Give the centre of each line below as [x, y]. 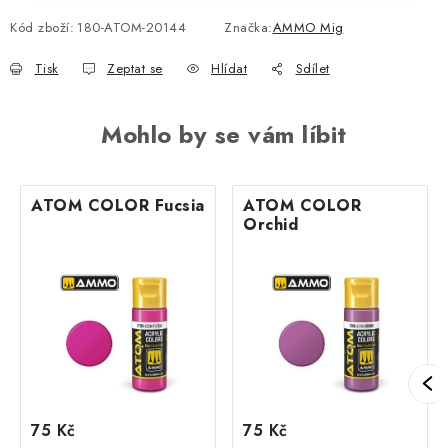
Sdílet [312, 68]
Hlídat [229, 68]
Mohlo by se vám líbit [224, 134]
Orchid [270, 224]
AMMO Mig [308, 27]
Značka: [248, 27]
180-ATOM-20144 [131, 27]
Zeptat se [135, 68]
